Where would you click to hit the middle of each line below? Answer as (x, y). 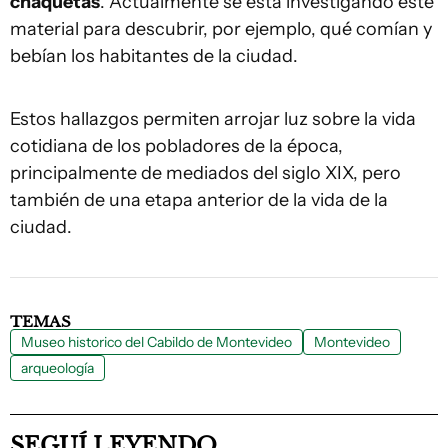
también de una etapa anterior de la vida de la (199, 200)
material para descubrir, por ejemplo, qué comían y (221, 29)
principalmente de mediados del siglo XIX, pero (205, 173)
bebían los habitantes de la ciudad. (154, 56)
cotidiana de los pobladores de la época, (176, 146)
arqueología (57, 368)
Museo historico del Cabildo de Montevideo (156, 342)
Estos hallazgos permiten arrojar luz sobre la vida (213, 119)
